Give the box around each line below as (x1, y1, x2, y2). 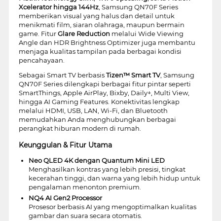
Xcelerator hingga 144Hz (18, 2, 99, 11)
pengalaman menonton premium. (28, 183, 141, 191)
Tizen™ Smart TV (106, 71, 160, 79)
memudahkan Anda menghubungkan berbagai (18, 115, 176, 123)
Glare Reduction (57, 29, 110, 37)
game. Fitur (18, 29, 58, 37)
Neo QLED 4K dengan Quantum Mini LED (28, 156, 165, 164)
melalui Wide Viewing (110, 29, 184, 37)
